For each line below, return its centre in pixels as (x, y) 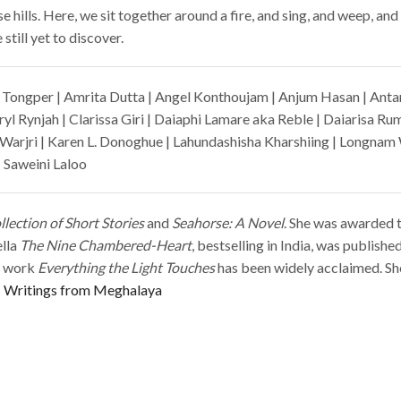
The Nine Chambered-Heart (106, 245)
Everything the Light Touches (126, 268)
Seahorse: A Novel (228, 223)
